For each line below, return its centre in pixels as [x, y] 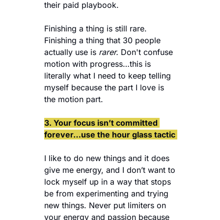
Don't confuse [146, 52]
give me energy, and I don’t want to [110, 170]
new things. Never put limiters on [105, 205]
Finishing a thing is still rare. [96, 28]
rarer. [109, 52]
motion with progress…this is [97, 64]
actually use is [71, 52]
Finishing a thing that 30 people [102, 40]
